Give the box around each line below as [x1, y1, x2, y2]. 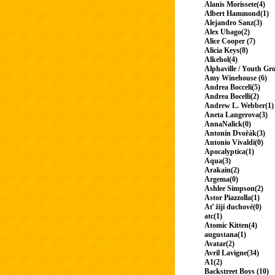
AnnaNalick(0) [204, 120, 251, 129]
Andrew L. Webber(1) [204, 101, 274, 110]
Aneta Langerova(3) [204, 110, 268, 120]
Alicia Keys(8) [204, 46, 248, 55]
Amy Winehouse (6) [204, 74, 267, 83]
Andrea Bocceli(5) [204, 83, 260, 92]
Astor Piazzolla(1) [204, 193, 260, 203]
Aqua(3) [204, 157, 231, 166]
